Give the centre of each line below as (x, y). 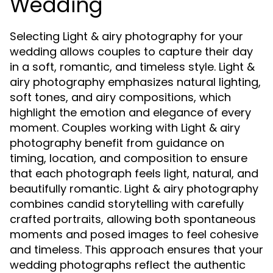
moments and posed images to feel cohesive (134, 234)
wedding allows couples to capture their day (131, 51)
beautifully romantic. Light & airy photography (134, 188)
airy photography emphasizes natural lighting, (135, 82)
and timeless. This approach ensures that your (136, 249)
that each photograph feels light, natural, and (134, 173)
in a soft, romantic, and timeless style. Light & (132, 66)
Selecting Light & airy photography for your (126, 36)
